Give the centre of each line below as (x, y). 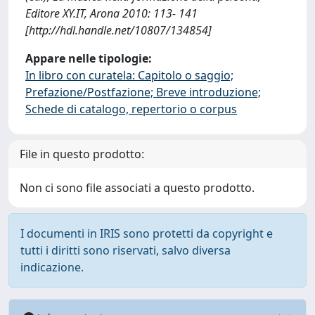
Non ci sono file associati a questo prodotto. (137, 188)
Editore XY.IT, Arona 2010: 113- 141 (111, 13)
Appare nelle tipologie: (89, 58)
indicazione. (52, 267)
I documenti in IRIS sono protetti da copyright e (147, 233)
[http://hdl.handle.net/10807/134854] (118, 30)
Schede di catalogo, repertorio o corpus (131, 109)
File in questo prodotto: (82, 154)
